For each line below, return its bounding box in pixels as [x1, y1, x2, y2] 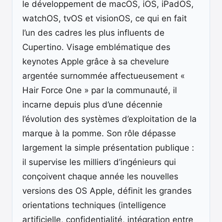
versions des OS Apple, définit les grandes [22, 186, 192, 196]
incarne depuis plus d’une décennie [22, 100, 163, 110]
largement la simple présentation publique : [22, 143, 194, 153]
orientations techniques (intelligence [22, 200, 166, 210]
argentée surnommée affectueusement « [22, 71, 185, 81]
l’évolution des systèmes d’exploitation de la [22, 114, 197, 124]
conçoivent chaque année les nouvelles [22, 171, 178, 181]
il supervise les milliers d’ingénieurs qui [22, 157, 176, 167]
